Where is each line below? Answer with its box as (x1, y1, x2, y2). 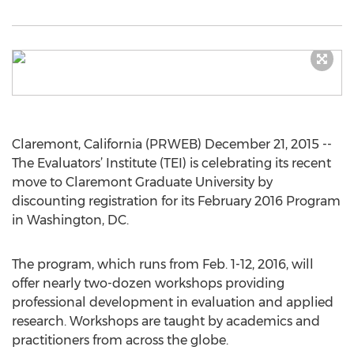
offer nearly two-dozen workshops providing (12, 276, 284, 291)
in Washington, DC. (12, 213, 129, 228)
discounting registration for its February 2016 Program (12, 194, 341, 209)
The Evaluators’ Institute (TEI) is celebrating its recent (12, 156, 331, 171)
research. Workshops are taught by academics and (12, 314, 320, 329)
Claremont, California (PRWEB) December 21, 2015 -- (12, 137, 332, 152)
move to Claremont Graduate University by (12, 175, 273, 190)
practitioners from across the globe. (12, 333, 232, 348)
